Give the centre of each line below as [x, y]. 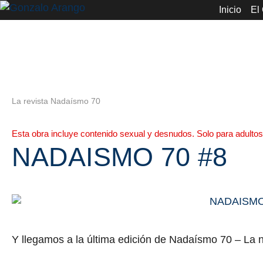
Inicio [230, 10]
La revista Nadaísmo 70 [56, 101]
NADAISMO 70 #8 [119, 157]
